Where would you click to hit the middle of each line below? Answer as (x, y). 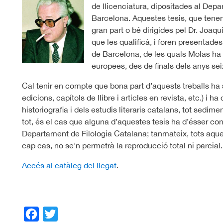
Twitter (69, 213)
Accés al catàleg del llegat (69, 165)
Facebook (56, 213)
